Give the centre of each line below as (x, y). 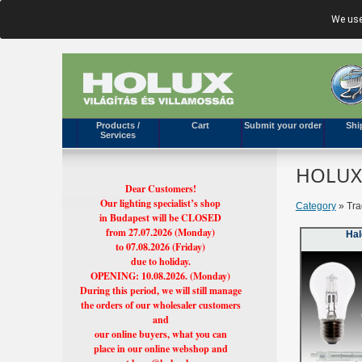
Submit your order (282, 125)
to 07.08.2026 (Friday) (161, 247)
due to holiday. (160, 261)
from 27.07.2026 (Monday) (161, 232)
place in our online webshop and (160, 349)
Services (118, 135)
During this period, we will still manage (160, 290)
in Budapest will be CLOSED (161, 218)
